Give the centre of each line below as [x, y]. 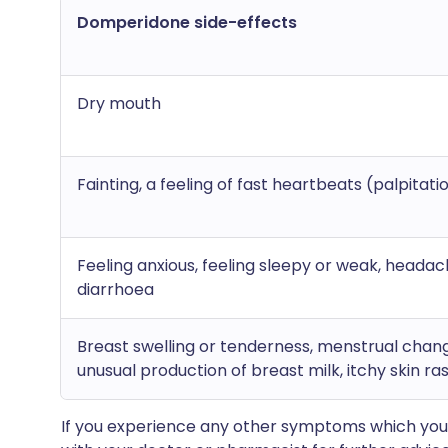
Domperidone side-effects [187, 22]
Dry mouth [119, 103]
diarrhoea [115, 289]
